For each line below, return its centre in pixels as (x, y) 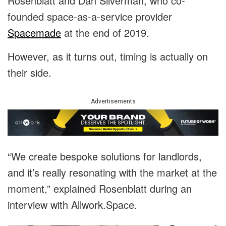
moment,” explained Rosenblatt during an (100, 189)
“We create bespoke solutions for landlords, (105, 156)
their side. (30, 73)
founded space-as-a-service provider (90, 17)
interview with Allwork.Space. (72, 205)
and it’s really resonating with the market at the (112, 173)
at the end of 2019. (105, 33)
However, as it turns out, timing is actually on (108, 56)
